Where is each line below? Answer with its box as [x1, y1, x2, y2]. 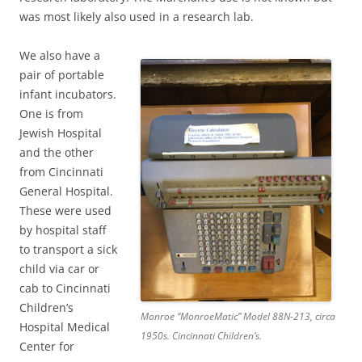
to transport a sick [19, 241, 117, 257]
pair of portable [19, 66, 104, 82]
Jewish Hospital [19, 124, 102, 141]
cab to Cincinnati [19, 280, 111, 296]
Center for [19, 338, 74, 354]
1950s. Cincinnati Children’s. [141, 328, 262, 343]
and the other [19, 144, 94, 160]
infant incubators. [19, 86, 116, 102]
